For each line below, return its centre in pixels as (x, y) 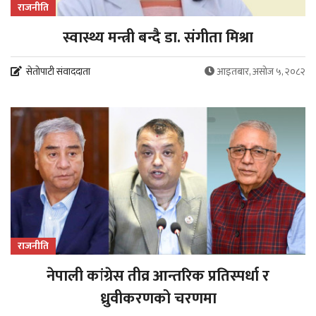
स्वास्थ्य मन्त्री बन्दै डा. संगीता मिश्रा (158, 38)
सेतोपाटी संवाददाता (58, 72)
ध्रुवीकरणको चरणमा (158, 299)
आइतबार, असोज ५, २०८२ (261, 72)
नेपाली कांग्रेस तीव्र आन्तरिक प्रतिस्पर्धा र (158, 276)
